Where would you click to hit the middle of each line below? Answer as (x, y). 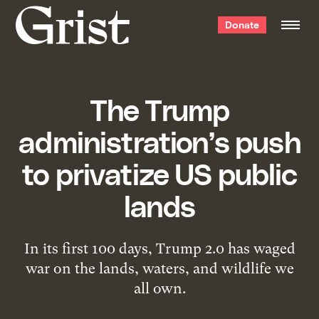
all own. (159, 288)
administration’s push (159, 141)
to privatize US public (159, 173)
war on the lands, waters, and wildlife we (159, 268)
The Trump (159, 109)
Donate (242, 25)
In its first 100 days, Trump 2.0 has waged (159, 248)
